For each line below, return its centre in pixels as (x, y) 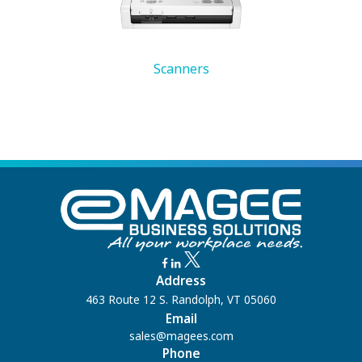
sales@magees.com (181, 336)
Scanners (181, 68)
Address (181, 281)
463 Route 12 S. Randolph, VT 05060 (181, 300)
